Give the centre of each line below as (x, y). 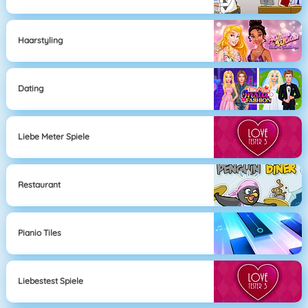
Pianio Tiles (40, 233)
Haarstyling (41, 41)
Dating (31, 89)
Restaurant (40, 185)
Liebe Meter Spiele (54, 137)
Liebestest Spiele (51, 281)
